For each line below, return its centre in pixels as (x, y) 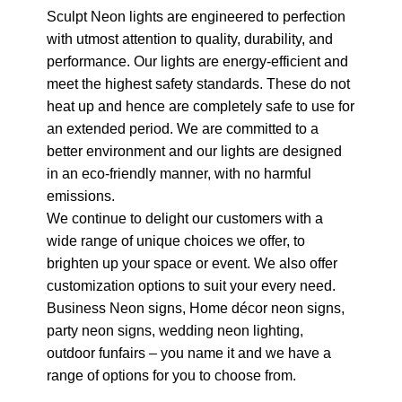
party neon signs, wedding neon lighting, (175, 330)
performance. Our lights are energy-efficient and (197, 61)
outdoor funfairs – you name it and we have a (189, 352)
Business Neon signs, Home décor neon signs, (196, 307)
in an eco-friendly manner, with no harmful (179, 173)
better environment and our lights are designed (194, 150)
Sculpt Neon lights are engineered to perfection (196, 16)
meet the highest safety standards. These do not (198, 83)
